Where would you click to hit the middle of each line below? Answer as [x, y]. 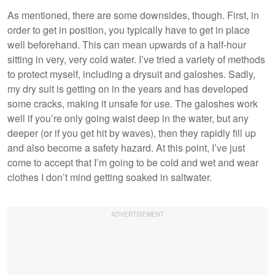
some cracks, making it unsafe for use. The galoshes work [133, 103]
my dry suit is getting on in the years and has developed [128, 88]
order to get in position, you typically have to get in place [129, 29]
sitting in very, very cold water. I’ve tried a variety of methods [136, 59]
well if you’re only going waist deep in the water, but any [128, 118]
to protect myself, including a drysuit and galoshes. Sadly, [131, 74]
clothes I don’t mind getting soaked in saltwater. [110, 177]
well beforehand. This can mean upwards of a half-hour [127, 44]
